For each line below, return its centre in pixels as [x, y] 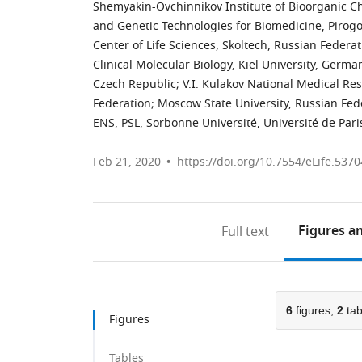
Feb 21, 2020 [127, 162]
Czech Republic [135, 84]
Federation [122, 104]
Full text [246, 232]
